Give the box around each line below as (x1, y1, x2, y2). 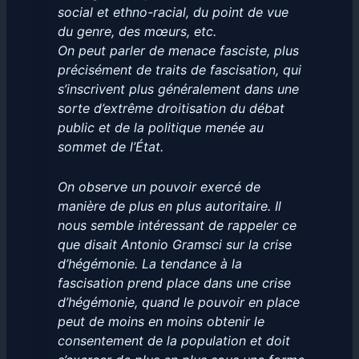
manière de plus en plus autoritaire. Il (57, 197, 281, 214)
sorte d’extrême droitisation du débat (57, 100, 284, 117)
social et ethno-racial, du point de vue (57, 4, 288, 21)
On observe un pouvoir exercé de (57, 178, 260, 195)
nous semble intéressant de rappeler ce (57, 216, 296, 233)
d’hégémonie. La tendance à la (57, 255, 242, 272)
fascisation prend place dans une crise (57, 274, 291, 291)
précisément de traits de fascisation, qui (57, 62, 301, 79)
